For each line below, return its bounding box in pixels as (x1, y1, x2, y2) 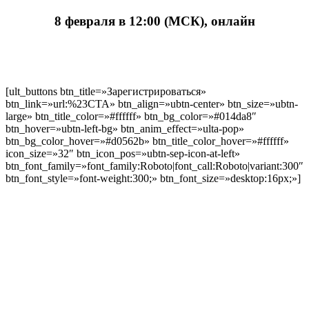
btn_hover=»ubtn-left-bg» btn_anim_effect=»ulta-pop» (6, 123, 244, 135)
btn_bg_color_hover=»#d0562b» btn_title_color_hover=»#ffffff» (6, 135, 289, 148)
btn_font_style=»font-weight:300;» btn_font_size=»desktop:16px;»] (6, 172, 301, 185)
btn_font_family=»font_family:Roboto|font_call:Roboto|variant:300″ (6, 160, 303, 172)
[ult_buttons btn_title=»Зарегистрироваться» (6, 86, 206, 98)
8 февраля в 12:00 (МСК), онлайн (54, 14, 255, 29)
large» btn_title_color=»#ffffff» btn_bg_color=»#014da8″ (6, 110, 257, 123)
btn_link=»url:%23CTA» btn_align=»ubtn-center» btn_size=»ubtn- (6, 98, 298, 110)
